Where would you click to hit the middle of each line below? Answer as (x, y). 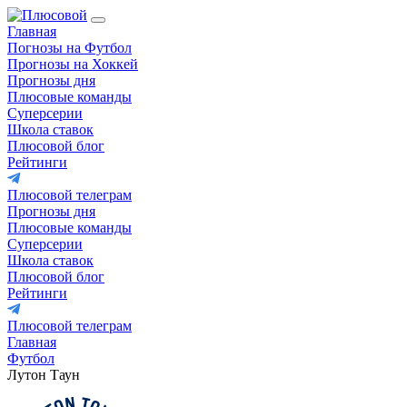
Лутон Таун (44, 375)
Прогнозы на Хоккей (73, 64)
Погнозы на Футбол (69, 48)
